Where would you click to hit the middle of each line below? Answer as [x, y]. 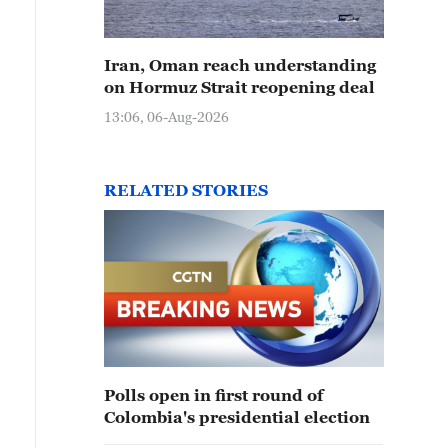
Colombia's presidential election [237, 417]
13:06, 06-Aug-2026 [166, 116]
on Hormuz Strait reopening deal [239, 87]
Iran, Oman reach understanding [240, 65]
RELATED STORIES [186, 190]
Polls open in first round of [213, 395]
